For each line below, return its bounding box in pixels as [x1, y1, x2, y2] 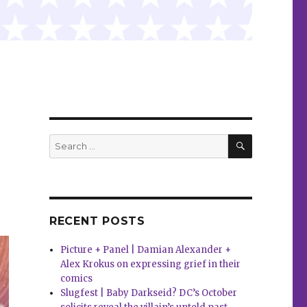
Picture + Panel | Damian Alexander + [60, 244, 232, 256]
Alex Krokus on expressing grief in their [60, 258, 241, 271]
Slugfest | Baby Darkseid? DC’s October [60, 287, 238, 299]
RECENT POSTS [49, 214, 145, 228]
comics [60, 273, 93, 285]
